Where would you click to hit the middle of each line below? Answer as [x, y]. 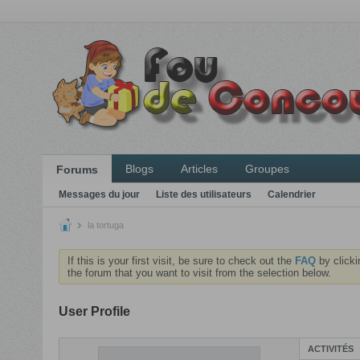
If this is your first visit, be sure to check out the [181, 261]
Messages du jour [99, 194]
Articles [199, 169]
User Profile [94, 311]
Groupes [267, 169]
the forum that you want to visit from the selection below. [199, 273]
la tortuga [104, 225]
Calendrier [291, 194]
